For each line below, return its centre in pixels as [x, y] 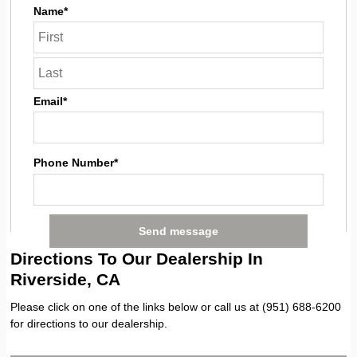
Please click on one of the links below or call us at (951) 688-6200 [176, 306]
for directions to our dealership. [89, 323]
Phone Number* [76, 163]
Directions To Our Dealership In [137, 259]
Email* [51, 101]
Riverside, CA [65, 279]
